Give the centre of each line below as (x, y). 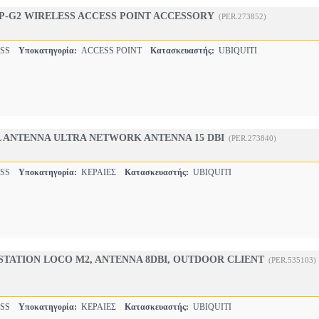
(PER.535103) (292, 260)
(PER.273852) (242, 16)
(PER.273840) (252, 138)
